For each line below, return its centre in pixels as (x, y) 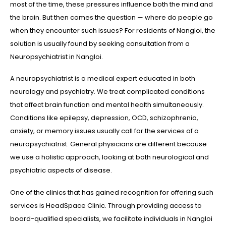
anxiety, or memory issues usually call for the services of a (104, 131)
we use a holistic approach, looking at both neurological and (109, 157)
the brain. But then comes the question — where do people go (111, 17)
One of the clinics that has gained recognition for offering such (112, 192)
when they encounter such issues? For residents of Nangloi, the (113, 30)
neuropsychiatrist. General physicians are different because (108, 144)
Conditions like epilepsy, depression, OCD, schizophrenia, (104, 118)
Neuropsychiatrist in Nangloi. (56, 56)
